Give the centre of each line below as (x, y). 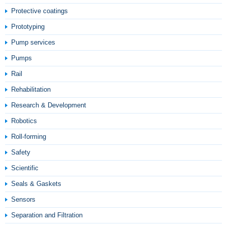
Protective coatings (40, 11)
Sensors (23, 199)
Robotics (24, 121)
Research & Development (49, 105)
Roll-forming (29, 137)
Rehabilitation (31, 89)
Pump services (33, 42)
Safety (21, 152)
